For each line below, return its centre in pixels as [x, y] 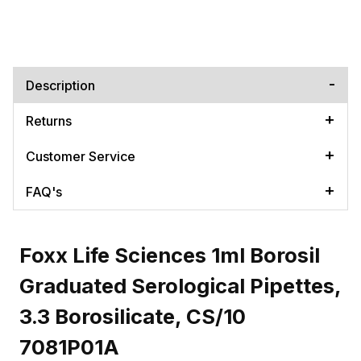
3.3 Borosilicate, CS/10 [133, 316]
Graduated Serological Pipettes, [180, 285]
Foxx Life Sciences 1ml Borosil [170, 255]
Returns [49, 120]
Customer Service [81, 156]
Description [60, 85]
